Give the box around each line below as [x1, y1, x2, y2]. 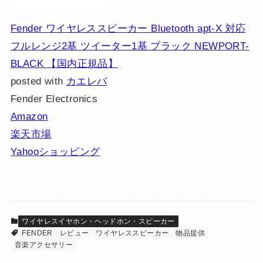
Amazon [10, 110, 48, 122]
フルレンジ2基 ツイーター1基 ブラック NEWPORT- [10, 40, 249, 52]
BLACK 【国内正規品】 [10, 58, 119, 69]
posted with [10, 75, 66, 87]
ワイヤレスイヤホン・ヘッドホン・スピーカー [22, 217, 175, 225]
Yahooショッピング [10, 146, 100, 157]
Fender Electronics [10, 93, 98, 104]
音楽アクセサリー [14, 240, 73, 249]
